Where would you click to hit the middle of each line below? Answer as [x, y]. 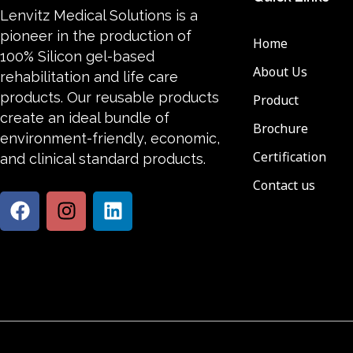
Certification [289, 157]
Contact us [284, 186]
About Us [280, 72]
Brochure [280, 129]
